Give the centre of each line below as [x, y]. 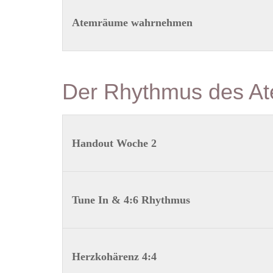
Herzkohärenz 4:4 [114, 257]
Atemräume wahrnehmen [132, 23]
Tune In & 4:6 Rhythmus [131, 200]
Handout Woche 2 [114, 143]
